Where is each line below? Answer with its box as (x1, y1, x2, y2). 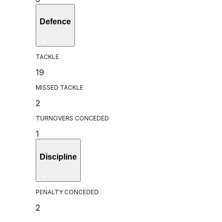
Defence (40, 17, 71, 26)
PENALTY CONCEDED (36, 188, 99, 196)
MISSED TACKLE (36, 84, 83, 92)
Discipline (40, 152, 77, 161)
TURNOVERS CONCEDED (36, 114, 109, 122)
